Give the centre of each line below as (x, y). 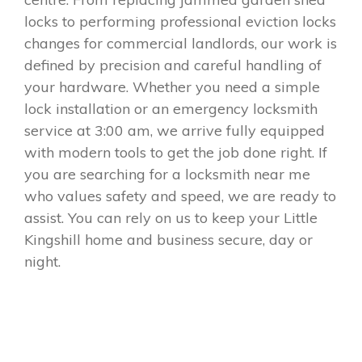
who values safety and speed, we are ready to (180, 196)
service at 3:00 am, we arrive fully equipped (175, 130)
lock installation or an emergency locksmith (171, 108)
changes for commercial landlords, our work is (181, 43)
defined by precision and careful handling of (173, 65)
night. (42, 261)
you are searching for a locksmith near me (167, 174)
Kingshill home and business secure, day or (168, 239)
